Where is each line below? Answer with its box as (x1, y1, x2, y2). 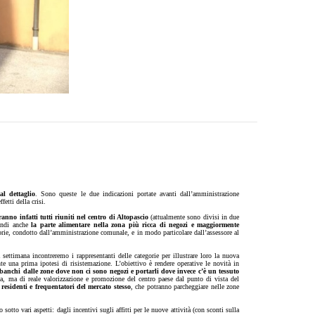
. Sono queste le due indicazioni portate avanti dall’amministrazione (35, 190, 239, 198)
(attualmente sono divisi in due (148, 213, 240, 221)
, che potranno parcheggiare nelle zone (130, 283, 240, 290)
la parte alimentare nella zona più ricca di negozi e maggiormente (27, 221, 239, 229)
